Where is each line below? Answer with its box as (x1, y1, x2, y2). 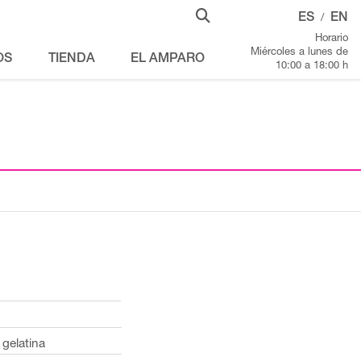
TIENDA (48, 53, 95, 66)
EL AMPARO (130, 53, 205, 66)
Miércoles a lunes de (251, 48, 348, 58)
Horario (315, 34, 348, 44)
